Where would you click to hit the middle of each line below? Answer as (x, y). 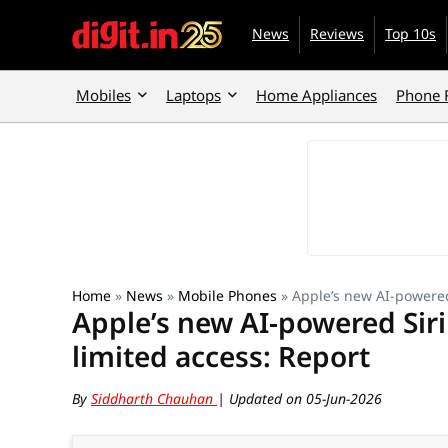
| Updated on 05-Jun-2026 (299, 398)
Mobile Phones (227, 295)
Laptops (193, 95)
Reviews (337, 33)
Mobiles (103, 95)
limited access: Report (221, 356)
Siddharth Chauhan (154, 398)
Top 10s (410, 33)
